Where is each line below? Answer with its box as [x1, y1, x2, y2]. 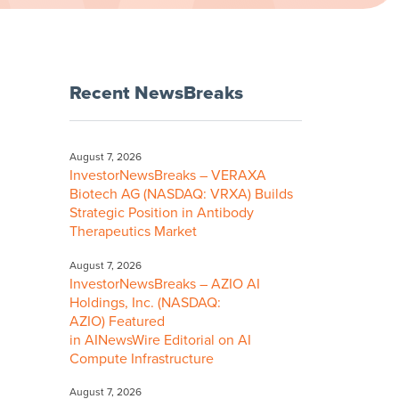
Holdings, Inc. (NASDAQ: [69, 293, 221, 312]
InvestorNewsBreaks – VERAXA [69, 166, 266, 184]
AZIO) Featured [69, 312, 165, 330]
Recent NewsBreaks [69, 81, 243, 104]
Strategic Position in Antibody [69, 203, 254, 222]
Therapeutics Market [69, 222, 197, 240]
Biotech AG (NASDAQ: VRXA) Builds [69, 184, 293, 203]
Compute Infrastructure [69, 349, 217, 368]
